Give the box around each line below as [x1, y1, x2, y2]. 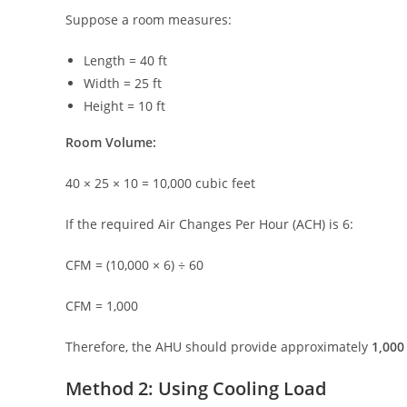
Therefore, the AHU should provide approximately [65, 338, 372, 356]
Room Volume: [65, 134, 156, 152]
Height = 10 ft [84, 97, 165, 115]
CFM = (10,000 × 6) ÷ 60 [65, 256, 203, 274]
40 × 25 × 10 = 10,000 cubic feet [65, 174, 255, 193]
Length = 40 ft [84, 52, 167, 70]
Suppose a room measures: [65, 11, 232, 29]
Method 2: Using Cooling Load [65, 376, 326, 402]
